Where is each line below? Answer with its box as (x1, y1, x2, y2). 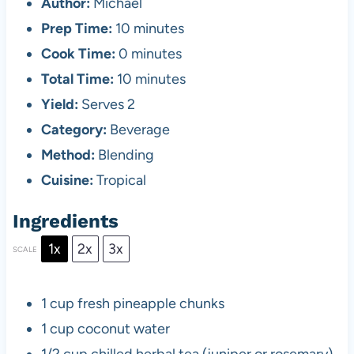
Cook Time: (40, 45, 115, 63)
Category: (40, 121, 107, 139)
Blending (97, 146, 154, 164)
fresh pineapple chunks (73, 295, 224, 313)
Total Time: (40, 70, 114, 88)
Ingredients (12, 210, 119, 233)
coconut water (73, 320, 170, 338)
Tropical (96, 171, 146, 190)
